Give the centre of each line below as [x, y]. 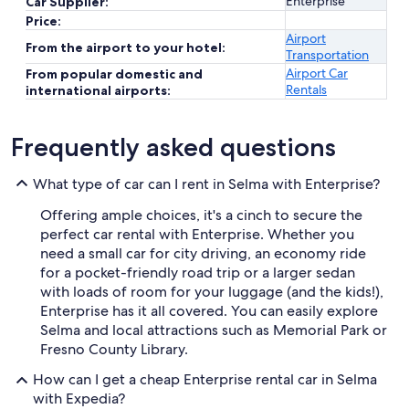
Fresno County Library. [114, 349]
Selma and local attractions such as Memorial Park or [214, 330]
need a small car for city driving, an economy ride [203, 253]
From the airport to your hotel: [126, 47]
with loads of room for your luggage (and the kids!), [212, 292]
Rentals [306, 89]
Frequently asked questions [173, 147]
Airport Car [317, 73]
